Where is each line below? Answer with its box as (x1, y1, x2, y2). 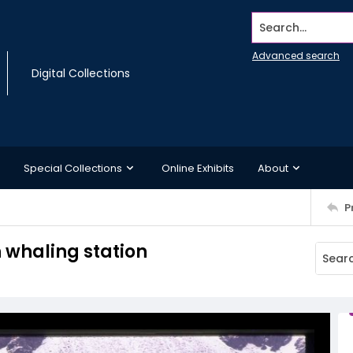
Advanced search (252, 49, 340, 62)
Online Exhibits (162, 160, 234, 176)
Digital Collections (32, 65, 130, 81)
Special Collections (24, 160, 122, 176)
